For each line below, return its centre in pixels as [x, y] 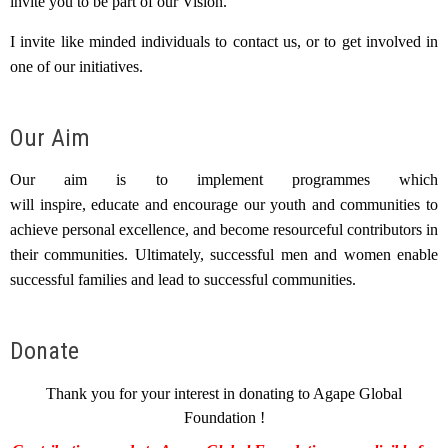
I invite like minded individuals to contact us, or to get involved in [224, 41]
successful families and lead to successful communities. [185, 279]
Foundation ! [224, 417]
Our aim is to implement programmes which [224, 179]
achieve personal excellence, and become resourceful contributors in [224, 229]
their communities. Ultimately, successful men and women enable [224, 254]
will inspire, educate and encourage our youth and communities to [224, 204]
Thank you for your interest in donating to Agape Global [224, 393]
